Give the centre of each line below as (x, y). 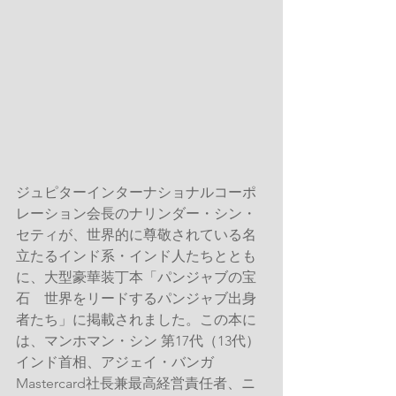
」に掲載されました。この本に (157, 319)
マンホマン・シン (101, 340)
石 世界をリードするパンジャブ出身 (136, 298)
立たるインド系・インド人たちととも (136, 255)
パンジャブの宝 (207, 277)
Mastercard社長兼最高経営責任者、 (129, 383)
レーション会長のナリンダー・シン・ (136, 213)
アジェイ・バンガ (157, 362)
